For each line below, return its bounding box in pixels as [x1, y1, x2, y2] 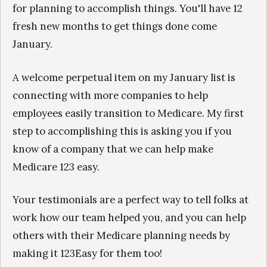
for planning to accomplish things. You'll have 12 [13, 2, 243, 15]
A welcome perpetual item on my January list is [13, 70, 235, 84]
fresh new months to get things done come [13, 20, 217, 33]
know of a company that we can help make [13, 142, 213, 156]
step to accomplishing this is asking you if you [13, 124, 232, 138]
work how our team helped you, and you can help [13, 210, 246, 224]
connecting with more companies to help [13, 88, 208, 102]
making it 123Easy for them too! [13, 246, 162, 260]
